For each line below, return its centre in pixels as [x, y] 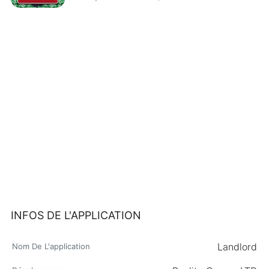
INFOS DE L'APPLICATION [76, 215]
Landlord [237, 247]
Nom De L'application [51, 246]
